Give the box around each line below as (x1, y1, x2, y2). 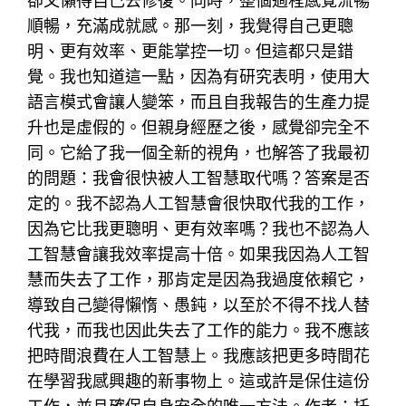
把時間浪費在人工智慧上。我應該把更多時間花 (27, 345, 371, 365)
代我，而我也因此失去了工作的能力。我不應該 (27, 320, 371, 340)
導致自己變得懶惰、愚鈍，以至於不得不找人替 (27, 295, 371, 314)
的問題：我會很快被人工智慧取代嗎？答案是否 (27, 168, 371, 188)
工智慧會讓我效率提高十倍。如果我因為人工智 (27, 244, 371, 264)
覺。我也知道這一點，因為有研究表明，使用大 (27, 66, 371, 86)
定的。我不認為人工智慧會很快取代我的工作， (27, 193, 371, 213)
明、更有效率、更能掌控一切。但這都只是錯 (27, 41, 354, 61)
